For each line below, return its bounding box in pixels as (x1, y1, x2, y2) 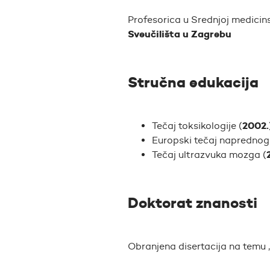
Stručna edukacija (128, 74, 259, 92)
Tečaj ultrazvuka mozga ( (152, 149, 266, 161)
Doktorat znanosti (128, 194, 257, 213)
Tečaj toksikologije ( (152, 120, 242, 132)
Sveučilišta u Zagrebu (128, 28, 231, 41)
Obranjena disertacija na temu (128, 240, 268, 253)
